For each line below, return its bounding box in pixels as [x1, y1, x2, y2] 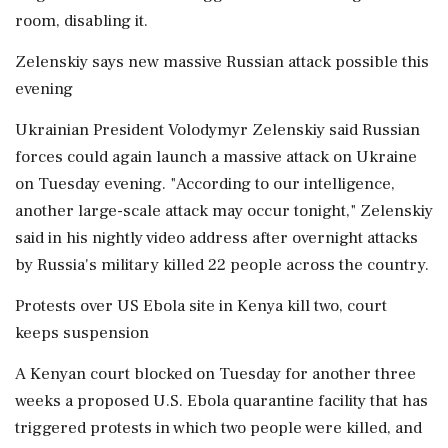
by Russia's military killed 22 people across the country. [15, 254, 429, 276]
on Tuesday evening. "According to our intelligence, [15, 173, 395, 195]
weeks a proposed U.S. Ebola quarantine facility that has [15, 390, 428, 412]
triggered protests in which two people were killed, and [15, 417, 422, 439]
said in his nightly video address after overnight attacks [15, 227, 418, 249]
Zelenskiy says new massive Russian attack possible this [15, 51, 429, 73]
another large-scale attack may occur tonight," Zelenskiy [15, 200, 433, 222]
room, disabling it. [15, 10, 148, 32]
